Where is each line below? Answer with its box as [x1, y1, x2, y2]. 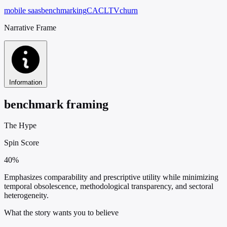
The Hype [4, 121, 36, 130]
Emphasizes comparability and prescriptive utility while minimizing [4, 173, 218, 182]
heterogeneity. [4, 191, 49, 200]
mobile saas [4, 6, 41, 15]
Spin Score [4, 138, 39, 147]
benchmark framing [4, 97, 108, 111]
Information [9, 78, 42, 86]
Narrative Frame [4, 23, 56, 32]
